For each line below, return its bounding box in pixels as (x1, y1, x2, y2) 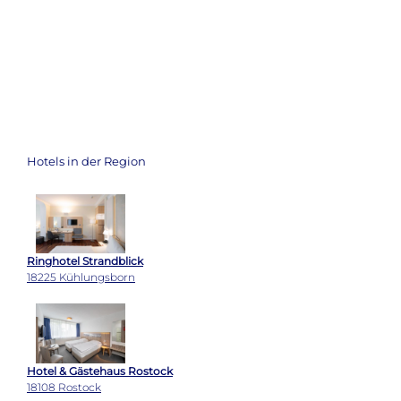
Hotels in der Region (27, 153, 146, 168)
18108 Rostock (27, 380, 101, 395)
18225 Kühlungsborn (27, 270, 135, 285)
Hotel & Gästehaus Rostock (27, 364, 173, 379)
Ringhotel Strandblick (27, 254, 143, 269)
